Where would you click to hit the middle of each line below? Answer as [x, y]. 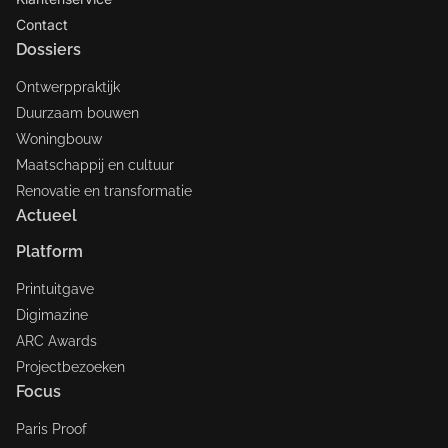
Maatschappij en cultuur [95, 165]
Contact [42, 24]
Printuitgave [55, 289]
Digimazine [52, 315]
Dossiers [48, 49]
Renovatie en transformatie [104, 191]
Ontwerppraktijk [68, 87]
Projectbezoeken [70, 367]
